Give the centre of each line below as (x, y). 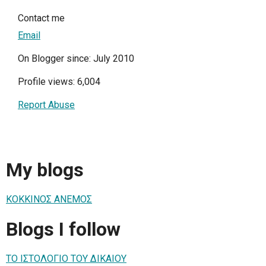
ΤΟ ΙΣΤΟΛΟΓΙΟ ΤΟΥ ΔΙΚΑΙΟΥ (66, 259)
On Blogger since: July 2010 (76, 58)
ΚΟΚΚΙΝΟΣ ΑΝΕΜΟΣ (49, 199)
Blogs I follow (63, 229)
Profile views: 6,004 (59, 81)
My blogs (45, 170)
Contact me (41, 18)
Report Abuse (46, 104)
